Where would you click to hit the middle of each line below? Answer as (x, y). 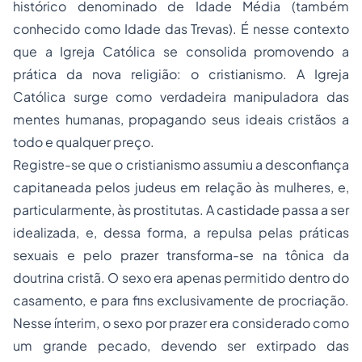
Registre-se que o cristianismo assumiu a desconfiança (181, 164)
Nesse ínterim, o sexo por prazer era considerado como (181, 323)
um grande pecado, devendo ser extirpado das (181, 345)
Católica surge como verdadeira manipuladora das (181, 97)
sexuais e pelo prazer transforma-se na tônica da (181, 255)
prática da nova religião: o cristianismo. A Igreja (181, 74)
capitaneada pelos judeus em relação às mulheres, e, (181, 187)
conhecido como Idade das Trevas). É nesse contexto (181, 29)
